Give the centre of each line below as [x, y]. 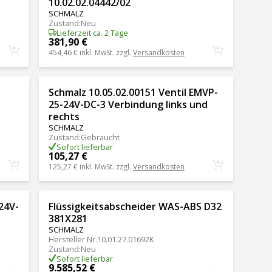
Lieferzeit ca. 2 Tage [92, 32]
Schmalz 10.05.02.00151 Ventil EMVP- [133, 92]
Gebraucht [100, 137]
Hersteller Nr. [73, 239]
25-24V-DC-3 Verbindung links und [128, 104]
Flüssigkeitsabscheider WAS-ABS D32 [135, 206]
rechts [64, 116]
